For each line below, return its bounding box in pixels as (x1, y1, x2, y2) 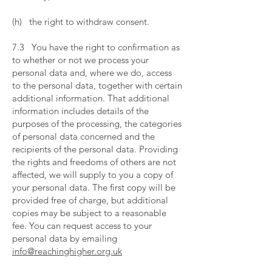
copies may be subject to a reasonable (12, 207, 166, 219)
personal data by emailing (12, 233, 117, 244)
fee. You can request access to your (12, 220, 152, 231)
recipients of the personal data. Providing (12, 143, 178, 155)
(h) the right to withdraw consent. (12, 16, 152, 27)
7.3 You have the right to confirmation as (12, 41, 180, 53)
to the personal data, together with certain (12, 80, 182, 91)
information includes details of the (12, 105, 149, 117)
